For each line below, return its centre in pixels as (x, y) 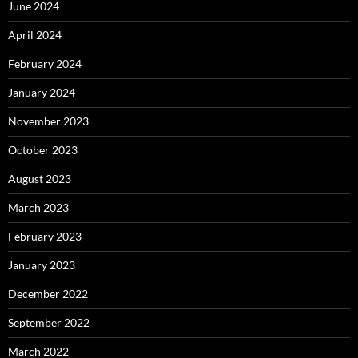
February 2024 (45, 64)
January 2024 (42, 93)
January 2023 (42, 265)
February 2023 (45, 237)
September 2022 (49, 323)
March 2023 (38, 208)
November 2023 (48, 121)
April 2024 (35, 35)
